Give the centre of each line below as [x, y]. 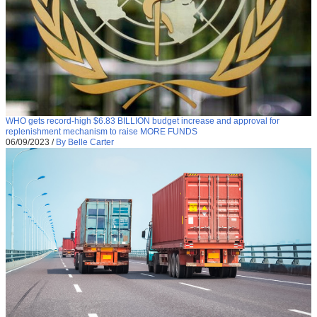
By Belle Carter [85, 143]
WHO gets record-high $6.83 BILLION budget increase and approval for [143, 121]
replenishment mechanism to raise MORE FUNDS [102, 132]
